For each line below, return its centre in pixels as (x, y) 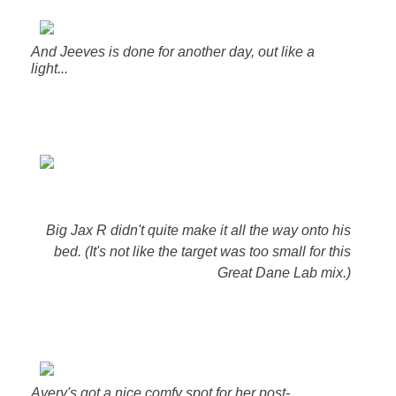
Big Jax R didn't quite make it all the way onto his (199, 231)
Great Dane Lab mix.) (285, 273)
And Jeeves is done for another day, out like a (172, 52)
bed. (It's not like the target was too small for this (203, 252)
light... (49, 69)
